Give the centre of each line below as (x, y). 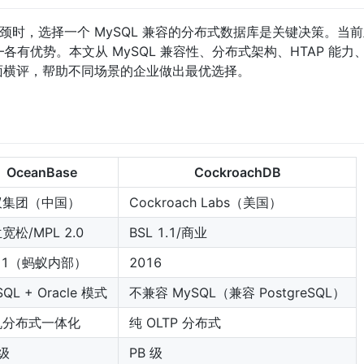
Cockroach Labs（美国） (206, 203)
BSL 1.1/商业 (168, 233)
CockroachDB (237, 173)
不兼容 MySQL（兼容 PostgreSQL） (237, 293)
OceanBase (42, 173)
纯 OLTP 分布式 (175, 323)
